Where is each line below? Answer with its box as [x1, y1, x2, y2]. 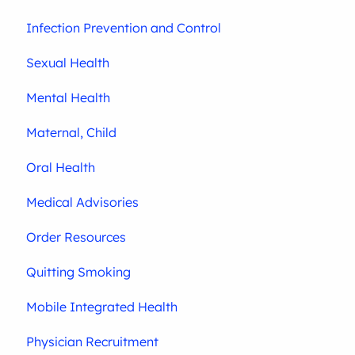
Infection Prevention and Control [26, 19, 222, 36]
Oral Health [26, 158, 96, 175]
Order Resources [26, 228, 127, 245]
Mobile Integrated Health [26, 298, 178, 315]
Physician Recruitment [26, 333, 159, 349]
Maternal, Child [26, 124, 117, 140]
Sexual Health [26, 54, 110, 71]
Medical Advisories [26, 193, 139, 210]
